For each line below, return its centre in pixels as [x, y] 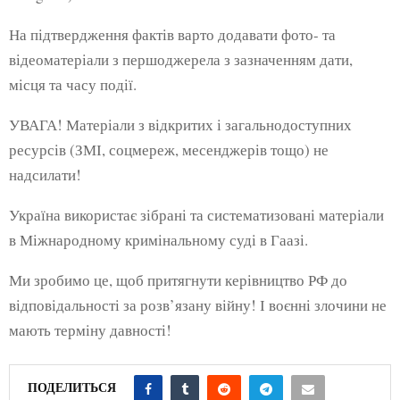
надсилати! [45, 174]
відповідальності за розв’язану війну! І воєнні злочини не [198, 304]
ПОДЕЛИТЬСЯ [72, 387]
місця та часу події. [73, 84]
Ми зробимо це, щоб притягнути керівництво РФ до [178, 279]
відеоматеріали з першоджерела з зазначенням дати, [181, 59]
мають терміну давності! [90, 329]
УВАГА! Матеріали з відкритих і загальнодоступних [180, 124]
